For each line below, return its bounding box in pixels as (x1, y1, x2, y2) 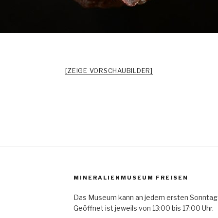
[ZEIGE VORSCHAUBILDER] (65, 66, 153, 74)
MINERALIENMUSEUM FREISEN (73, 174, 188, 181)
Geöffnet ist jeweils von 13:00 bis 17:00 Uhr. (73, 203, 214, 212)
